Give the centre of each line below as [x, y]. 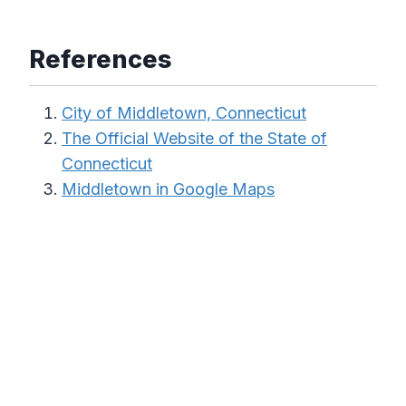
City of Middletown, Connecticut [184, 112]
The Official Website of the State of [194, 138]
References [101, 59]
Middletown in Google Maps [168, 188]
